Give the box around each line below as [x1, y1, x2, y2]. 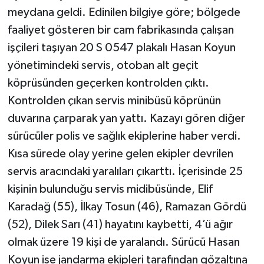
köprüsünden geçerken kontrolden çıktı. [7, 77, 209, 90]
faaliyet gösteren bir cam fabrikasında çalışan [7, 24, 234, 37]
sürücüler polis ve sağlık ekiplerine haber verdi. [7, 130, 241, 143]
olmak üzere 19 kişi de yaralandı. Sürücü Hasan [7, 236, 240, 249]
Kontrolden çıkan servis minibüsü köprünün [7, 95, 221, 107]
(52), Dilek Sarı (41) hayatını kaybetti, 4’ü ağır [7, 219, 233, 231]
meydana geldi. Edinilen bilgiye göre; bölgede [7, 6, 240, 19]
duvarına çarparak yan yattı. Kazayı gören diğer [7, 113, 245, 125]
